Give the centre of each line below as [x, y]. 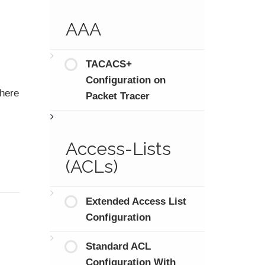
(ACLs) [92, 166]
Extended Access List [136, 201]
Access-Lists [118, 148]
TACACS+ [109, 64]
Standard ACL [118, 246]
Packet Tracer [118, 96]
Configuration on [126, 80]
